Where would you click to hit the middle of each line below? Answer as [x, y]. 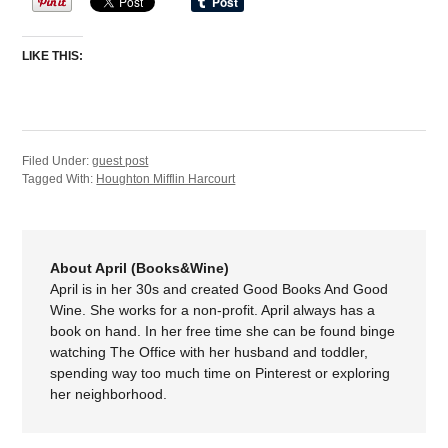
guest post [120, 161]
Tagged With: [59, 179]
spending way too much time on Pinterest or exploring [220, 373]
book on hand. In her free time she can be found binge [223, 331]
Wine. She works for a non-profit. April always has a [213, 310]
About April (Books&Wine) [140, 268]
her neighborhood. [109, 394]
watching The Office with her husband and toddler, [209, 352]
